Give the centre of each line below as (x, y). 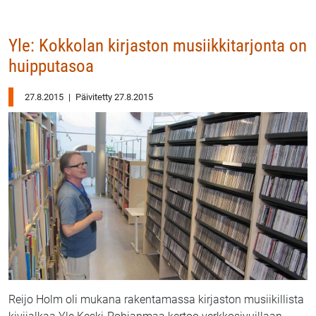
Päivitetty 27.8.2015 (113, 97)
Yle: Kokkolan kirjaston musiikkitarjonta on (158, 45)
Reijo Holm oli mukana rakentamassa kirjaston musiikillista (156, 300)
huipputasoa (51, 66)
